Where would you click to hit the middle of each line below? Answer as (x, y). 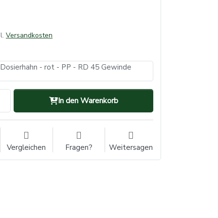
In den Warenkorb (88, 101)
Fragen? (79, 148)
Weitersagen (131, 148)
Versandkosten (29, 36)
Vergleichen (27, 148)
